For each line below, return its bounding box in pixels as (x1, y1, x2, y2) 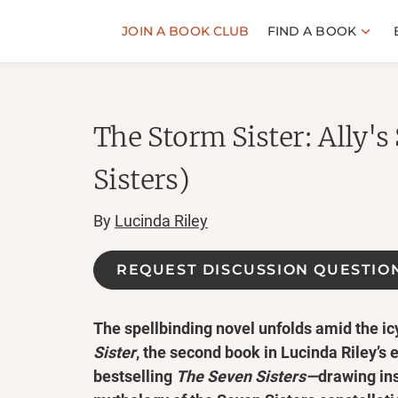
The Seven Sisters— (176, 367, 318, 386)
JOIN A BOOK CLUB (122, 22, 250, 39)
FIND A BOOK (267, 22, 357, 39)
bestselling (93, 367, 176, 386)
